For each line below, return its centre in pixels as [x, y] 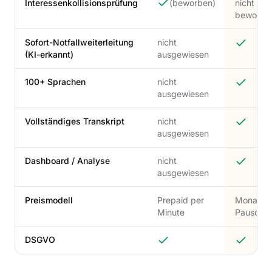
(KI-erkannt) [49, 54]
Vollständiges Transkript [75, 121]
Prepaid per [181, 200]
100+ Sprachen [55, 82]
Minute [171, 212]
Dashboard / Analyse [67, 161]
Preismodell [49, 200]
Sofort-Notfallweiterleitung [79, 42]
